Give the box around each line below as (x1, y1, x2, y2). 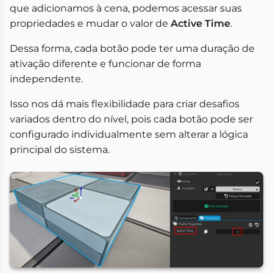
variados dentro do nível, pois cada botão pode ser (10, 113, 253, 126)
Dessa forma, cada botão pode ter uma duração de (10, 43, 255, 55)
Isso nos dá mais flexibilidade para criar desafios (10, 98, 239, 110)
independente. (10, 73, 83, 85)
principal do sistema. (10, 144, 110, 156)
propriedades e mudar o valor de (10, 18, 171, 30)
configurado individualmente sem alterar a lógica (10, 129, 248, 141)
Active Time (171, 18, 230, 30)
